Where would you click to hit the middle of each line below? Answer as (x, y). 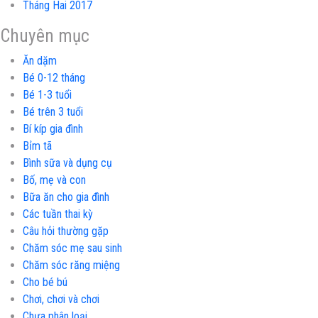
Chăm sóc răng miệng (71, 265)
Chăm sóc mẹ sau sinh (72, 248)
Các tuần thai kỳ (58, 214)
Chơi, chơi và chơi (61, 299)
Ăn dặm (40, 60)
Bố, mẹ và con (54, 180)
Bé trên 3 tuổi (53, 111)
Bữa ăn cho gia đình (66, 197)
